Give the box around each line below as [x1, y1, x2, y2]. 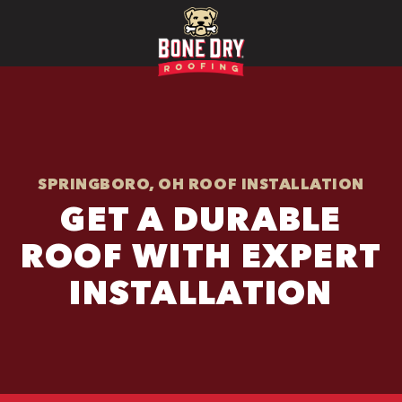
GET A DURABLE [60, 197, 342, 239]
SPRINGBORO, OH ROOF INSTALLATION [38, 173, 364, 193]
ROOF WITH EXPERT [20, 234, 382, 275]
